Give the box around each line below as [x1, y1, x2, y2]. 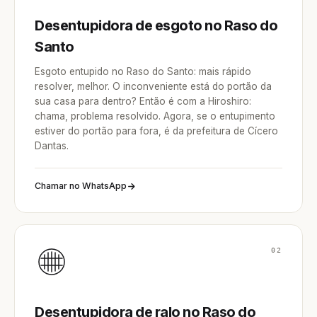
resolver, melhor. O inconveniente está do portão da [35, 81, 272, 92]
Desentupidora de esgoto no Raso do [35, 17, 277, 34]
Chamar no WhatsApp [35, 180, 127, 191]
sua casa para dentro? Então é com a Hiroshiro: [35, 96, 251, 107]
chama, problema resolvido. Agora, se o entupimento [35, 110, 275, 122]
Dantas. [35, 140, 69, 151]
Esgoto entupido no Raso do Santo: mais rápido [35, 66, 251, 77]
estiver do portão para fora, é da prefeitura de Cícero [35, 125, 278, 137]
